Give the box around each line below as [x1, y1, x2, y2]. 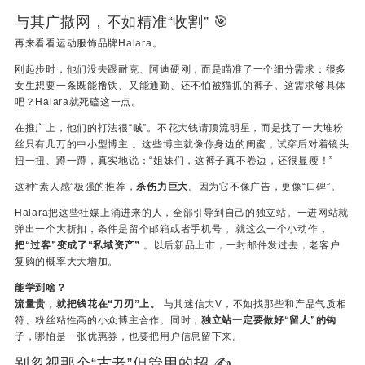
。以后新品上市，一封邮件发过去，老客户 [143, 240, 341, 252]
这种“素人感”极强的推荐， [15, 181, 137, 193]
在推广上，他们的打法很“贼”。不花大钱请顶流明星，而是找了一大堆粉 [15, 122, 344, 134]
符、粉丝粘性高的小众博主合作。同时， [15, 314, 201, 327]
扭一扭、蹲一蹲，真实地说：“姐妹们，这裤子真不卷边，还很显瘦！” [15, 155, 334, 167]
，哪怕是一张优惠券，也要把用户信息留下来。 [24, 331, 243, 343]
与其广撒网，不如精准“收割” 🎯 [15, 13, 230, 31]
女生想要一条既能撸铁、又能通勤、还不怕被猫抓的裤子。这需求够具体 [15, 80, 347, 92]
